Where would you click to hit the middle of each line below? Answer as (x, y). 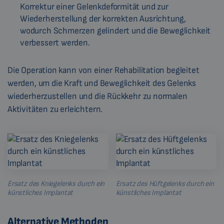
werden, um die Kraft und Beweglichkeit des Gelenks (102, 83)
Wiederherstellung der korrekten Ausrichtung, (103, 18)
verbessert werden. (55, 42)
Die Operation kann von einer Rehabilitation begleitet (103, 70)
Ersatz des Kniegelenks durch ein (56, 183)
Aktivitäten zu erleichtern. (55, 109)
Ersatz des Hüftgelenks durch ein (165, 183)
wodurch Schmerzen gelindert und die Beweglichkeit (115, 30)
